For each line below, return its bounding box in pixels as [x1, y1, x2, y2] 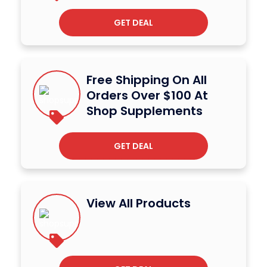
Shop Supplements [86, 103, 203, 120]
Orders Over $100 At [86, 87, 208, 104]
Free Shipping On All [86, 72, 207, 89]
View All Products [86, 195, 191, 212]
